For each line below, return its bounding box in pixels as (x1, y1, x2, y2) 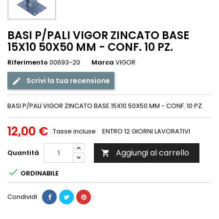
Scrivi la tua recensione (26, 76, 110, 86)
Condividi (7, 192, 37, 202)
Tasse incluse (53, 127, 97, 136)
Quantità (7, 148, 39, 158)
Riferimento (7, 58, 48, 67)
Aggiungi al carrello (116, 147, 189, 159)
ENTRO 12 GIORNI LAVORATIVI (102, 127, 190, 136)
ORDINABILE (19, 168, 59, 178)
